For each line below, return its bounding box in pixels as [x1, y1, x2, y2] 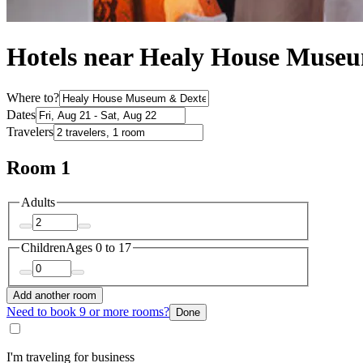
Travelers [6, 124, 53, 139]
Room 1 [6, 156, 70, 178]
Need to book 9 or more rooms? [6, 304, 169, 318]
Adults [21, 194, 55, 209]
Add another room [13, 288, 96, 301]
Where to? [6, 90, 59, 105]
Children [21, 241, 66, 255]
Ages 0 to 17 [66, 241, 131, 255]
